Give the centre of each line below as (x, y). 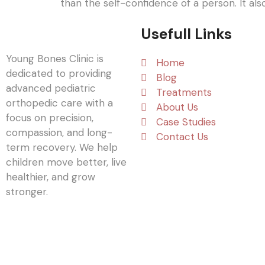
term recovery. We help (62, 148)
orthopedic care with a (59, 103)
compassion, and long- (59, 133)
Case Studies (186, 122)
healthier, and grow (51, 177)
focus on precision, (50, 118)
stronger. (27, 192)
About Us (177, 107)
